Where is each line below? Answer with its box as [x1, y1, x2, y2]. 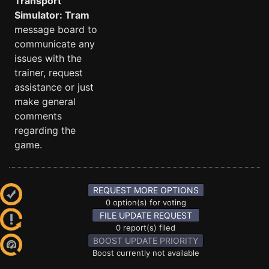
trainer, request [14, 67, 83, 79]
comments [14, 110, 62, 122]
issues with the [14, 52, 82, 64]
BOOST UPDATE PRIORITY [93, 235, 198, 246]
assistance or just [14, 81, 94, 93]
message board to [14, 23, 97, 35]
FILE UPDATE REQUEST [99, 210, 192, 220]
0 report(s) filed [116, 223, 175, 232]
